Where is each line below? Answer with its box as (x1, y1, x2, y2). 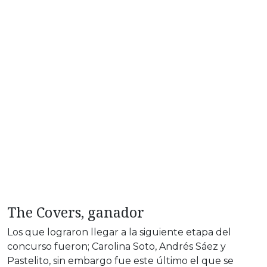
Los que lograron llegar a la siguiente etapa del (7, 226, 231, 238)
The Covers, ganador (7, 203, 144, 222)
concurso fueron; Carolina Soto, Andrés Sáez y (7, 241, 226, 253)
